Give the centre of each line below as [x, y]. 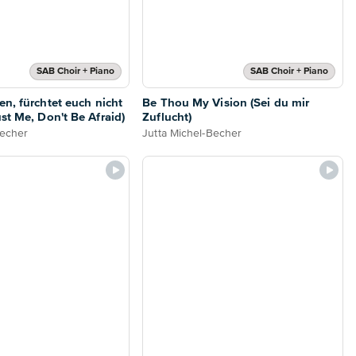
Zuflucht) [167, 118]
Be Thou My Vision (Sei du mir [226, 103]
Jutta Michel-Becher [192, 134]
